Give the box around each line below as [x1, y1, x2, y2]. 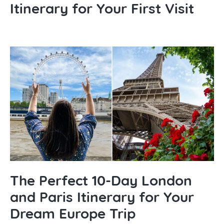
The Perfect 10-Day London [10, 171, 192, 189]
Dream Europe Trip [10, 204, 135, 222]
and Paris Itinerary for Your [10, 187, 194, 205]
